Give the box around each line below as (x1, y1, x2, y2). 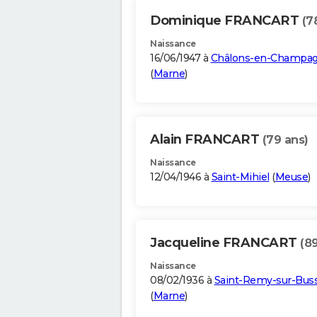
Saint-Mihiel (211, 171, 270, 184)
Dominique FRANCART (150, 13, 302, 29)
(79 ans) (262, 133, 309, 147)
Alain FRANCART (150, 132, 263, 148)
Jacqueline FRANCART (150, 235, 300, 251)
